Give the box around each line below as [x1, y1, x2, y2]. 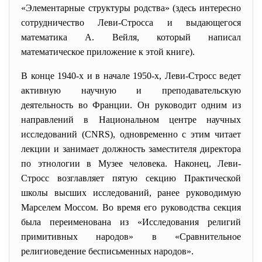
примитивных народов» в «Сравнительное [21, 232, 241, 242]
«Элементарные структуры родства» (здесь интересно [21, 3, 241, 13]
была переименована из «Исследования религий [21, 217, 241, 227]
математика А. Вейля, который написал [21, 32, 241, 42]
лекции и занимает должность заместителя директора [21, 144, 241, 154]
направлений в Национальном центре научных [21, 115, 241, 125]
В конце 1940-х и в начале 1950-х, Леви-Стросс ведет [21, 71, 241, 81]
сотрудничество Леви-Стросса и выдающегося [21, 18, 241, 27]
